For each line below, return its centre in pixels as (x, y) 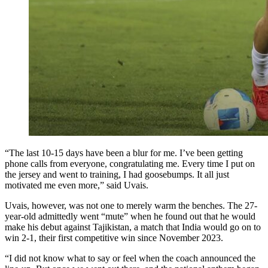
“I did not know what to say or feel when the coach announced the (130, 258)
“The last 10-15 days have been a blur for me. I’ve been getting (124, 153)
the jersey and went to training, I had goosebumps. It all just (117, 174)
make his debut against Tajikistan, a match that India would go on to (133, 227)
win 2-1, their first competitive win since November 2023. (114, 238)
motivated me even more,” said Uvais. (77, 185)
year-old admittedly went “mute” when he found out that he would (130, 216)
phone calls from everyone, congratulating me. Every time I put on (130, 164)
